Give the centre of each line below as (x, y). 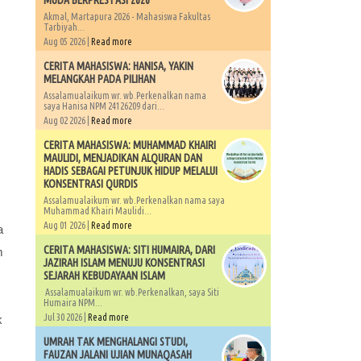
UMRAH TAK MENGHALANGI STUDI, (115, 342)
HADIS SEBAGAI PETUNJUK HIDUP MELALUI (130, 171)
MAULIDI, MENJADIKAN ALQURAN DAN (122, 158)
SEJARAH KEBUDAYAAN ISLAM (104, 276)
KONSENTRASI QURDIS (90, 184)
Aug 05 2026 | (67, 41)
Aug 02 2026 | (67, 120)
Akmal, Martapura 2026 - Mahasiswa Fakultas (127, 17)
